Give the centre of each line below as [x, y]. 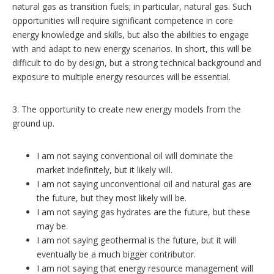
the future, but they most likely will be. [112, 198]
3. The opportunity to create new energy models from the [127, 109]
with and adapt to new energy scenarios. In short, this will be [132, 48]
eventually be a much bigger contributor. [116, 254]
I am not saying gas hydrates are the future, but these [143, 212]
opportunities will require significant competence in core [123, 20]
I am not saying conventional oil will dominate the [135, 155]
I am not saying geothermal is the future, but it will [136, 240]
